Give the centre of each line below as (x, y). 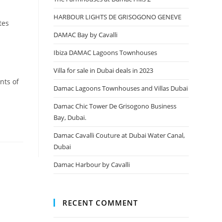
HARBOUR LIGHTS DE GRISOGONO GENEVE (118, 17)
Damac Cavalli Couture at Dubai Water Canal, (119, 135)
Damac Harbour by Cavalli (92, 165)
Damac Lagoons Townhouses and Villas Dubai (121, 88)
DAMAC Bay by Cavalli (86, 35)
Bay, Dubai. (70, 117)
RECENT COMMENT (100, 203)
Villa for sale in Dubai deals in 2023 (104, 70)
